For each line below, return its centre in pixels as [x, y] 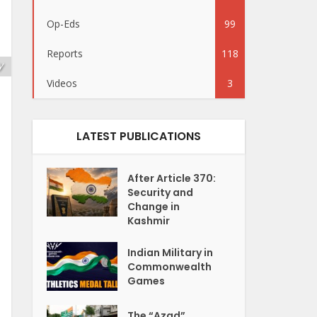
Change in [154, 207]
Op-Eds [63, 24]
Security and [161, 192]
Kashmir [149, 221]
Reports [65, 53]
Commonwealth [170, 267]
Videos [62, 83]
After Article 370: [172, 178]
